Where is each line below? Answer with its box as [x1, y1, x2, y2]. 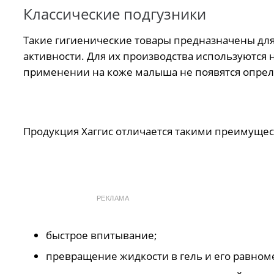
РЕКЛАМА [96, 194, 130, 202]
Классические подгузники [23, 3, 206, 24]
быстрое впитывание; [46, 228, 157, 243]
